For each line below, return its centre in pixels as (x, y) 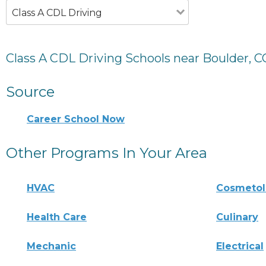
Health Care (57, 217)
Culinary (237, 217)
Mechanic (51, 246)
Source (30, 91)
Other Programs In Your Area (107, 153)
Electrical (240, 246)
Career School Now (76, 119)
